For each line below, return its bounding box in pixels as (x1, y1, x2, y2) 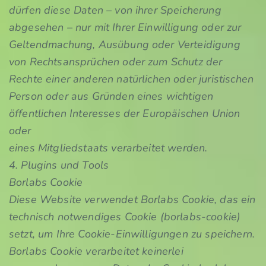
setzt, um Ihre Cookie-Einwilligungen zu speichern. (9, 227, 255, 241)
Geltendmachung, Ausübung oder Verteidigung (9, 37, 240, 52)
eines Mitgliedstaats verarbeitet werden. (9, 141, 208, 155)
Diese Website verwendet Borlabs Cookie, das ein (9, 192, 256, 207)
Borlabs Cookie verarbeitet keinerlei (9, 244, 183, 258)
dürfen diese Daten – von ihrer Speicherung (9, 3, 221, 17)
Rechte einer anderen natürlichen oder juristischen (9, 72, 254, 86)
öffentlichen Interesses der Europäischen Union (9, 106, 240, 121)
